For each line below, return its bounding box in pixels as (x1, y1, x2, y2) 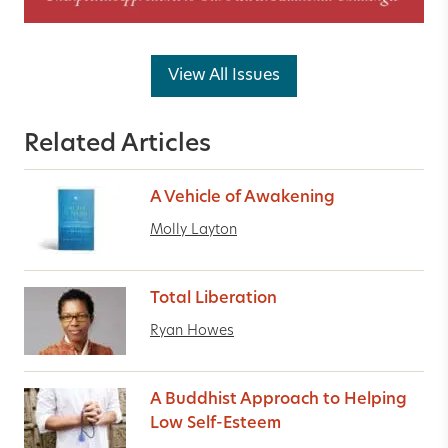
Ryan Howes (150, 323, 234, 339)
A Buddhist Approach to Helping (150, 391, 407, 408)
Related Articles (24, 132, 211, 157)
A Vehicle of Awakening (150, 189, 335, 206)
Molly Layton (150, 222, 237, 238)
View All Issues (168, 67, 280, 84)
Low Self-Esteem (150, 415, 281, 432)
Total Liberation (150, 290, 277, 307)
